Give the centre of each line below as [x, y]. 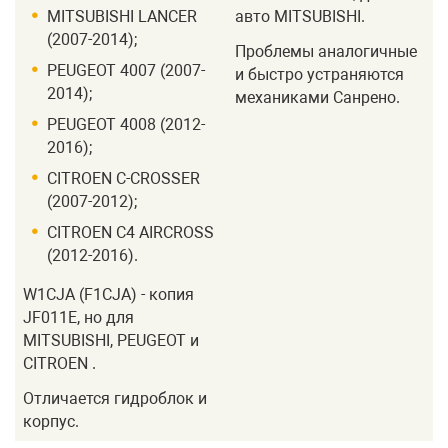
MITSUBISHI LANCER [122, 17]
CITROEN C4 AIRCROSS [130, 233]
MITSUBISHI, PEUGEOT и [111, 341]
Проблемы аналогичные [326, 51]
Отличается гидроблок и [115, 398]
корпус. [51, 421]
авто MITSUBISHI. [300, 17]
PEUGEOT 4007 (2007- [126, 71]
